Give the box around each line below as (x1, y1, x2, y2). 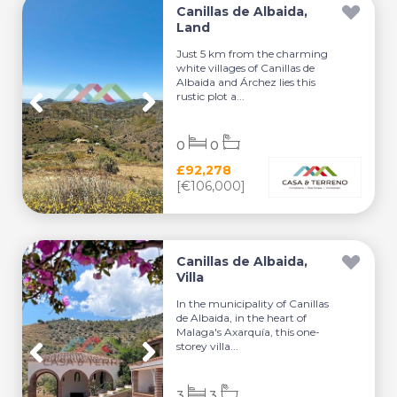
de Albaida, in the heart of (176, 310, 307, 324)
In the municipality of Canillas (176, 296, 330, 310)
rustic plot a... (176, 89, 245, 103)
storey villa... (176, 339, 239, 353)
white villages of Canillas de (176, 60, 315, 74)
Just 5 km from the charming (176, 46, 329, 60)
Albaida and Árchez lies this (176, 74, 316, 89)
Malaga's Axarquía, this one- (176, 324, 321, 339)
